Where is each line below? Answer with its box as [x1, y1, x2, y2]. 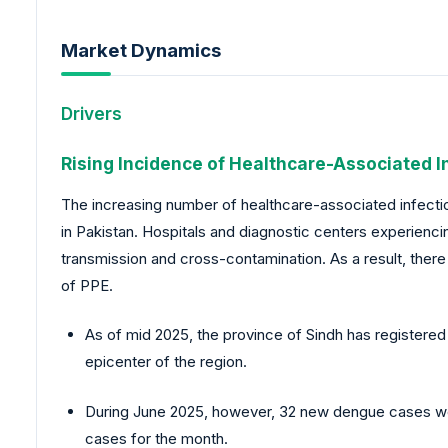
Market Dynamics [61, 38, 221, 62]
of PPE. [61, 275, 113, 295]
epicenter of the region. [85, 352, 247, 372]
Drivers [61, 102, 122, 124]
